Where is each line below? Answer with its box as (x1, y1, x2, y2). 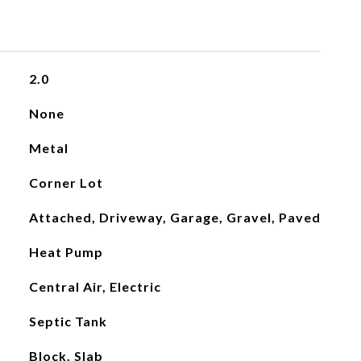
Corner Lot (28, 175, 103, 190)
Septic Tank (28, 313, 107, 329)
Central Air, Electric (28, 279, 161, 294)
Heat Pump (28, 244, 103, 259)
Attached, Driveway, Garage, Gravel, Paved (28, 210, 321, 225)
